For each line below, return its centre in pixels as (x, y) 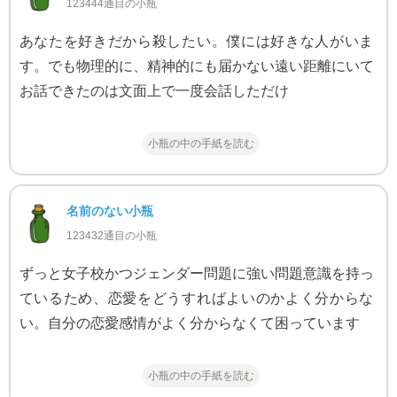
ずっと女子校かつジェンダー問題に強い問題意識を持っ (196, 273)
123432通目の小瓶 (111, 235)
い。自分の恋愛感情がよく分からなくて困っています (189, 323)
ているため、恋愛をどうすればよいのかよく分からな (196, 298)
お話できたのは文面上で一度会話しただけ (154, 90)
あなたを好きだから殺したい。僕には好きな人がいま (196, 41)
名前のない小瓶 (109, 210)
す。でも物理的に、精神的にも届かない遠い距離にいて (196, 66)
